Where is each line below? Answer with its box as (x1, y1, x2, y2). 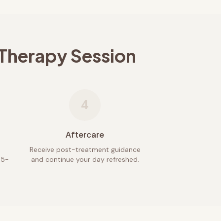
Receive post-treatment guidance (29, 145, 141, 154)
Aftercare (66, 129, 104, 140)
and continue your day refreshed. (31, 155, 139, 164)
